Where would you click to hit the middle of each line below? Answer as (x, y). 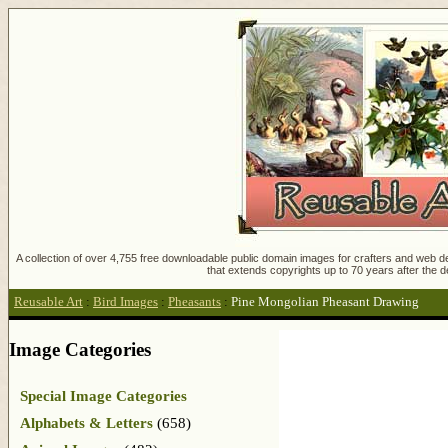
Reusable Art (48, 302)
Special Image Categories (103, 395)
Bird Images (125, 302)
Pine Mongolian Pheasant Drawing (325, 302)
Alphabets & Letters (86, 422)
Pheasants (194, 302)
